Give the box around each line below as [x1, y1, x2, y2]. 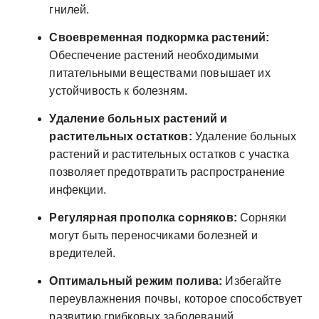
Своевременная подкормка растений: [49, 31, 270, 43]
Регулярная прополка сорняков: [49, 211, 237, 224]
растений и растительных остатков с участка [49, 147, 289, 160]
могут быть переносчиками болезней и [49, 229, 258, 241]
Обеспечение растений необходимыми [49, 48, 259, 61]
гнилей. [49, 3, 90, 16]
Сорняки [236, 211, 287, 224]
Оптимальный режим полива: [49, 274, 223, 287]
